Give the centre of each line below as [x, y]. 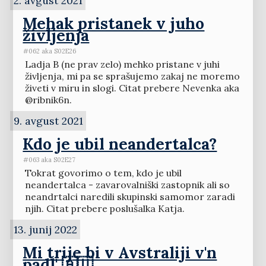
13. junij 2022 [45, 229]
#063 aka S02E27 [50, 159]
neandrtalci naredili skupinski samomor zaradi [130, 197]
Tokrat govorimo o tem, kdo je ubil [103, 173]
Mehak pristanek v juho [114, 23]
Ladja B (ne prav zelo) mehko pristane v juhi [122, 64]
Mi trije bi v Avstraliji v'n [120, 253]
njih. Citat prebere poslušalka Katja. [104, 209]
